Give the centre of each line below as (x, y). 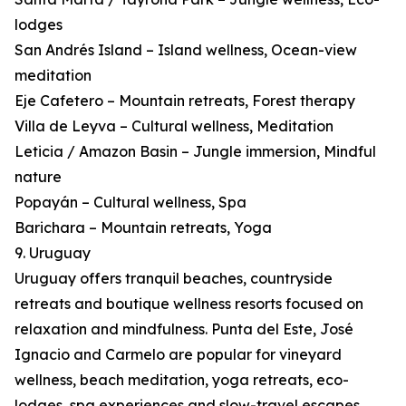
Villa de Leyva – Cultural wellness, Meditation (174, 126)
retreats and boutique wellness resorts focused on (189, 304)
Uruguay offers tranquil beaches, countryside (174, 279)
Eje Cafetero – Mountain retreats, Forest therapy (185, 101)
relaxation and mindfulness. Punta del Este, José (184, 329)
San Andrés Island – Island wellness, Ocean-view (186, 50)
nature (38, 177)
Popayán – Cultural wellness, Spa (130, 203)
